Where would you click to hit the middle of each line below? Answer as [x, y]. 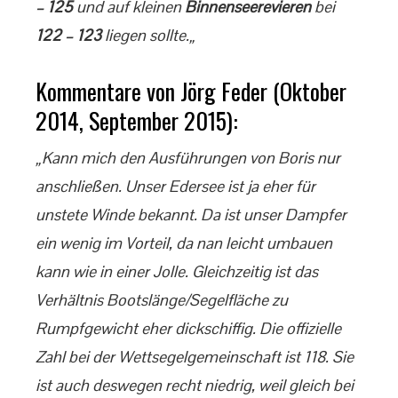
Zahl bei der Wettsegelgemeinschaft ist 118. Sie [195, 357]
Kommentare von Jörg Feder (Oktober [191, 91]
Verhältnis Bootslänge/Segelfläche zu [162, 300]
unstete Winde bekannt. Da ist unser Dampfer [191, 215]
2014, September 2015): [137, 120]
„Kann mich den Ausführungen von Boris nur [188, 158]
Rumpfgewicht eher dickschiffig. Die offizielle [188, 328]
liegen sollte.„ [148, 35]
